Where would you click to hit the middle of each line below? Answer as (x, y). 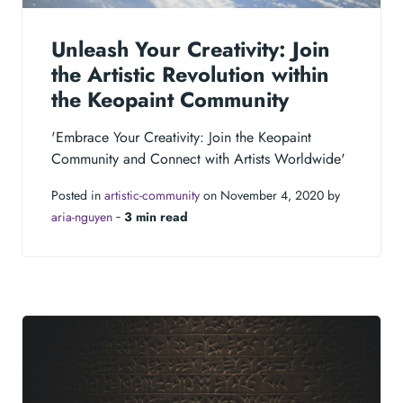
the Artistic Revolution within (190, 75)
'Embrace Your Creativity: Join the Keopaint (181, 138)
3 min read (156, 217)
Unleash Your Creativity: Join (191, 50)
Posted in (78, 196)
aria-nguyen (82, 217)
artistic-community (152, 196)
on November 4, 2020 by (270, 196)
